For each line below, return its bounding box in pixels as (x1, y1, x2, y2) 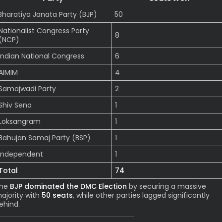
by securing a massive (127, 181, 206, 192)
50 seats (42, 190, 73, 201)
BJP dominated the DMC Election (10, 181, 127, 192)
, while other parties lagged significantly (73, 190, 210, 201)
